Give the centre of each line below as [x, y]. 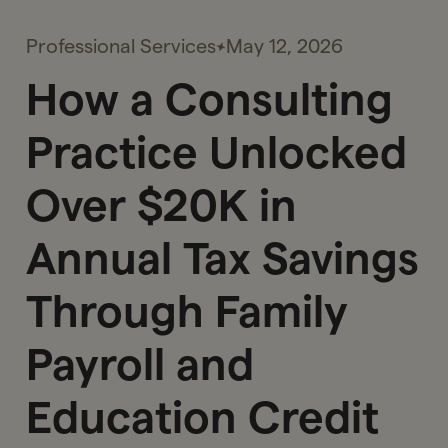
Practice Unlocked [217, 152]
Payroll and [140, 364]
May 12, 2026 [285, 45]
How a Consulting [210, 99]
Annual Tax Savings [223, 258]
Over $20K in [162, 205]
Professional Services [121, 45]
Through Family [187, 311]
